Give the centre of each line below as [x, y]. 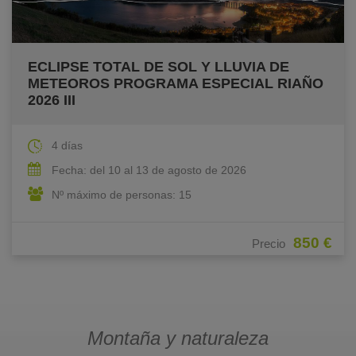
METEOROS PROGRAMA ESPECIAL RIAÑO [176, 83]
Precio [269, 243]
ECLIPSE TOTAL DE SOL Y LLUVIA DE [159, 66]
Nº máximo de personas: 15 [122, 194]
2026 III [52, 100]
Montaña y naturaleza [178, 338]
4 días [67, 145]
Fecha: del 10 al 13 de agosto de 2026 [149, 170]
